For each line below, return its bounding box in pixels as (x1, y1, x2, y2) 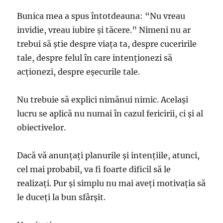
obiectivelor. (17, 122, 66, 132)
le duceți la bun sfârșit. (17, 192, 106, 202)
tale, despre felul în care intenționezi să (17, 52, 173, 63)
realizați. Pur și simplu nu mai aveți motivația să (17, 178, 206, 188)
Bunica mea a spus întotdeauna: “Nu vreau (17, 10, 186, 21)
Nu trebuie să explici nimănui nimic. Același (17, 94, 189, 105)
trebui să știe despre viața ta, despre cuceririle (17, 38, 197, 49)
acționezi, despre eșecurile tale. (17, 66, 140, 77)
